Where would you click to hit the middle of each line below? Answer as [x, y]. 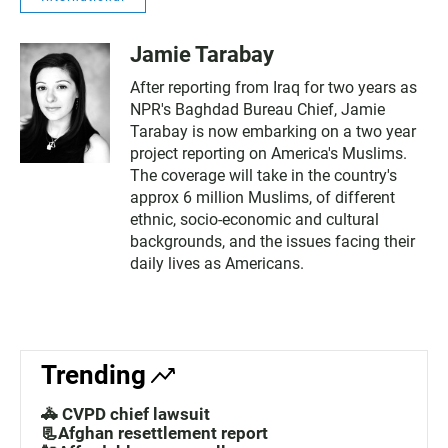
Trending [93, 375]
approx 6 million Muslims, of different [262, 197]
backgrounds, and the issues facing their [272, 241]
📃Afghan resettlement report [154, 433]
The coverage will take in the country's [263, 175]
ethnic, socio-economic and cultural [254, 219]
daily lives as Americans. [217, 263]
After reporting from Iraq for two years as [273, 87]
